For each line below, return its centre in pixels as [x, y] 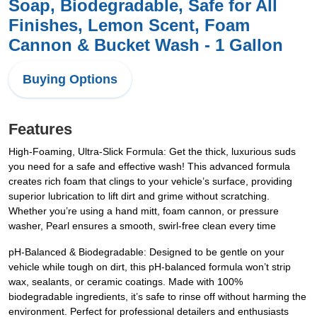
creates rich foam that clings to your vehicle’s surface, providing [150, 181]
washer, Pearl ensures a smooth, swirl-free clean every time [142, 226]
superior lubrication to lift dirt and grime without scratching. [139, 196]
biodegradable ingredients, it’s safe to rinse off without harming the [157, 296]
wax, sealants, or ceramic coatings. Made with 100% [126, 282]
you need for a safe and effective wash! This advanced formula [149, 166]
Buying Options [70, 79]
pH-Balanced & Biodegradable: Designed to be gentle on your [146, 252]
